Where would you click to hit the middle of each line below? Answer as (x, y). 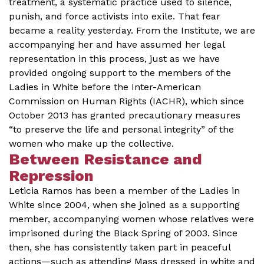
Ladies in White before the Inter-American (105, 87)
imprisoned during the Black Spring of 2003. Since (123, 233)
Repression (51, 176)
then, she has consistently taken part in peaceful (120, 247)
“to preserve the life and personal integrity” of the (121, 129)
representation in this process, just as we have (114, 59)
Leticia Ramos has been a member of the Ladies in (124, 191)
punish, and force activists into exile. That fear (115, 16)
